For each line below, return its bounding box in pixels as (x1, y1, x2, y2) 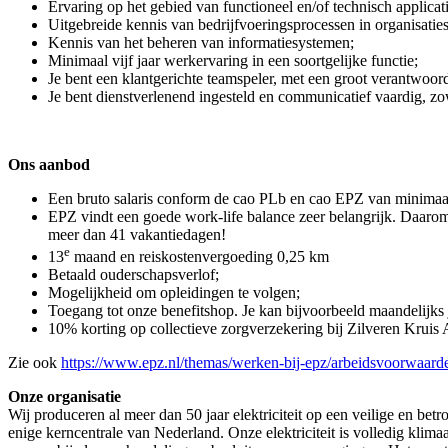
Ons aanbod (8, 156, 90, 173)
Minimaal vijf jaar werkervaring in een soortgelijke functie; (48, 52, 418, 69)
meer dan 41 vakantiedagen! (48, 226, 226, 243)
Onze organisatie (8, 388, 121, 406)
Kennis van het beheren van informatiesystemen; (48, 34, 354, 51)
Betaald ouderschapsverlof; (48, 266, 219, 284)
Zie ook (8, 354, 61, 372)
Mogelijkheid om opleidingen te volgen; (48, 284, 300, 302)
